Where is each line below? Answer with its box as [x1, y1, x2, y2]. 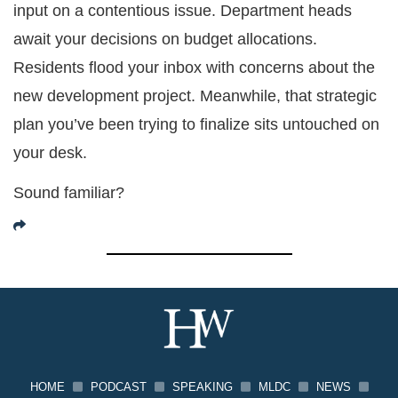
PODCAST [90, 381, 147, 394]
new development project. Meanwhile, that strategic [13, 87, 377, 106]
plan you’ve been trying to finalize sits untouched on [13, 115, 379, 134]
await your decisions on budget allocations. [13, 30, 317, 49]
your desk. [13, 144, 87, 163]
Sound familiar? [13, 183, 124, 202]
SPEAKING [171, 381, 233, 394]
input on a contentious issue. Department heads [13, 2, 352, 20]
